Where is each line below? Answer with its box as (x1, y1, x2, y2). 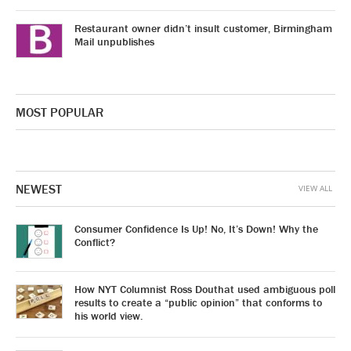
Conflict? (74, 235, 115, 250)
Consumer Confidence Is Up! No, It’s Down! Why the (74, 222, 318, 237)
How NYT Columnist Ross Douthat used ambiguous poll (74, 282, 335, 297)
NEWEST (16, 181, 62, 197)
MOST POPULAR (16, 104, 103, 121)
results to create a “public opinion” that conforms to (74, 295, 322, 310)
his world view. (74, 309, 143, 324)
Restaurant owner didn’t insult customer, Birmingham (74, 21, 332, 36)
